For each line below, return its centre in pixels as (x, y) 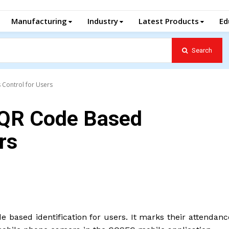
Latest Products (169, 21)
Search (202, 50)
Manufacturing (39, 21)
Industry (103, 21)
